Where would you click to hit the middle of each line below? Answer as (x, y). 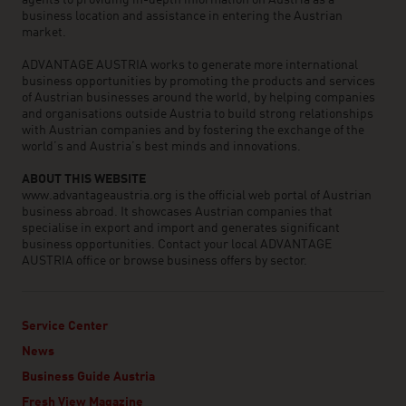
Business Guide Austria (88, 377)
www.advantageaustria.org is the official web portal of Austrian (197, 196)
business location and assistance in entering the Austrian (182, 16)
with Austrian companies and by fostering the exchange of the (193, 130)
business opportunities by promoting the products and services (198, 82)
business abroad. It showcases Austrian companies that (177, 212)
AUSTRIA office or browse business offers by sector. (164, 261)
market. (44, 33)
